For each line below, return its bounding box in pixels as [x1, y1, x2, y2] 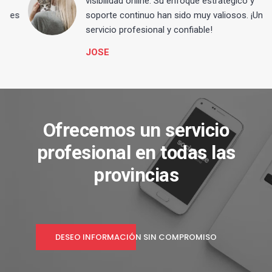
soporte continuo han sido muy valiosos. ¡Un [67, 9, 244, 21]
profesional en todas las [36, 141, 236, 164]
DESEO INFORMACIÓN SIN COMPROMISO [55, 231, 217, 243]
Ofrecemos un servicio [42, 118, 229, 141]
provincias [93, 163, 178, 186]
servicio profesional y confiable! [67, 24, 194, 35]
